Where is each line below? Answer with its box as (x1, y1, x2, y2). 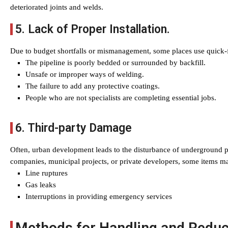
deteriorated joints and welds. (10, 3, 103, 11)
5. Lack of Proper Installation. (15, 22, 170, 36)
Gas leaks (25, 181, 56, 189)
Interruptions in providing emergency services (25, 192, 172, 201)
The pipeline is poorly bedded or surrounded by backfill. (25, 59, 206, 67)
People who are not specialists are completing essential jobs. (25, 94, 216, 102)
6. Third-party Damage (15, 121, 132, 135)
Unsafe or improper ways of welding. (25, 70, 144, 78)
